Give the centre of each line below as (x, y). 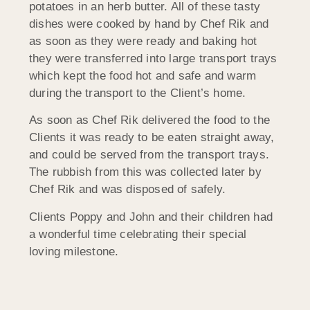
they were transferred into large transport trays (153, 58)
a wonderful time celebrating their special (138, 234)
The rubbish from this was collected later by (145, 172)
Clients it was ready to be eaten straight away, (152, 138)
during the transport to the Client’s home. (138, 93)
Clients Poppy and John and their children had (151, 217)
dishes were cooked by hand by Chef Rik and (149, 24)
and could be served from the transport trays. (149, 155)
